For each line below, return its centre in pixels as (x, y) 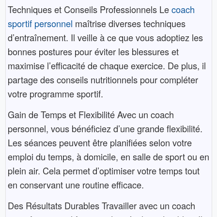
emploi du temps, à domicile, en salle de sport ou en (108, 156)
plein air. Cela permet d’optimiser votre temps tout (103, 170)
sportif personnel (40, 23)
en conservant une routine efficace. (76, 184)
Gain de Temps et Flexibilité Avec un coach (91, 114)
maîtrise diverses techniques (129, 23)
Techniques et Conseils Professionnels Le (89, 9)
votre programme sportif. (55, 93)
